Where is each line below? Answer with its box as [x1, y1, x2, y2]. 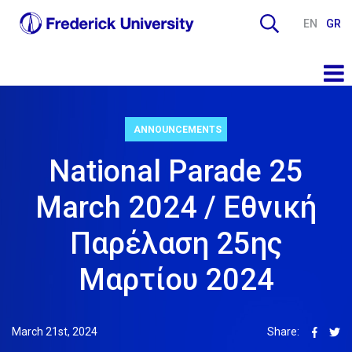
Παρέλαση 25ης [70, 225, 282, 261]
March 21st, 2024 [12, 324, 97, 338]
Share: [267, 324, 300, 338]
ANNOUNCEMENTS [134, 123, 222, 135]
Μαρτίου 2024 [78, 262, 274, 297]
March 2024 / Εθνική [35, 189, 317, 225]
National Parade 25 [49, 153, 303, 189]
